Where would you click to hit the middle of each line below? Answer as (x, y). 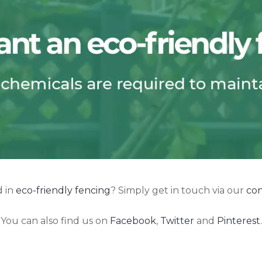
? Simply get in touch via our (178, 190)
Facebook (133, 220)
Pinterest (238, 220)
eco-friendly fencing (63, 190)
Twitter (177, 220)
